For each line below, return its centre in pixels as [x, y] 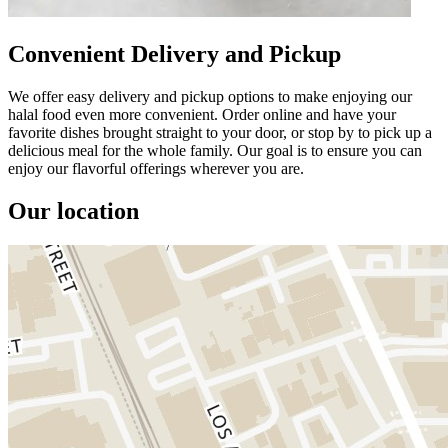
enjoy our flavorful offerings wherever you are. [156, 168]
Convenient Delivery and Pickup [174, 53]
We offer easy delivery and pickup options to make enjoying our [210, 96]
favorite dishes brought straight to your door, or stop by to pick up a [220, 132]
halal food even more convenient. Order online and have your [202, 114]
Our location [73, 210]
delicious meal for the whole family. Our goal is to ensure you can [215, 150]
